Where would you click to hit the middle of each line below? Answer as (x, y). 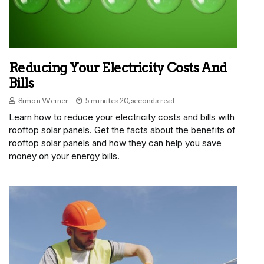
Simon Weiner (43, 101)
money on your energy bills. (64, 156)
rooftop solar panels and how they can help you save (115, 143)
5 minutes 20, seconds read (130, 101)
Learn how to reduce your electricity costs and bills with (122, 117)
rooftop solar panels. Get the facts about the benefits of (122, 130)
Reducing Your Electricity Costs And (118, 68)
